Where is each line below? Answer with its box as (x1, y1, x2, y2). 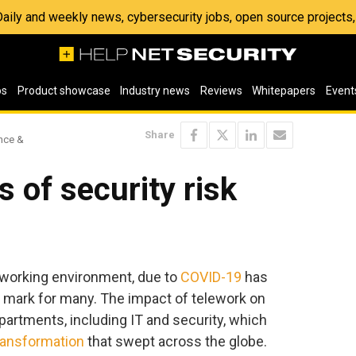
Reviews (199, 84, 242, 97)
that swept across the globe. (84, 332, 267, 350)
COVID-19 (180, 268, 242, 285)
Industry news (120, 84, 191, 97)
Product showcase (17, 84, 110, 97)
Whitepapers (252, 84, 316, 97)
